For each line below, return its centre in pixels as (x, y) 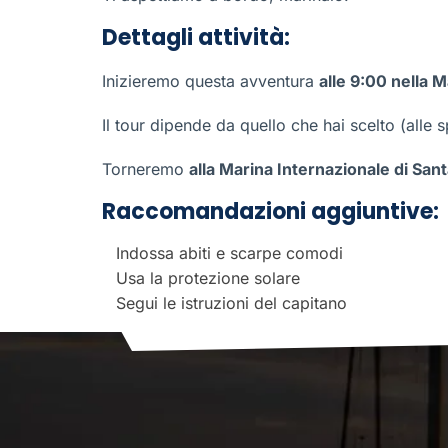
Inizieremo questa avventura (210, 81)
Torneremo (145, 169)
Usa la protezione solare (208, 278)
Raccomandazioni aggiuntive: (270, 211)
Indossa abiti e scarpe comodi (229, 253)
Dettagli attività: (196, 37)
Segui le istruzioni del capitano (231, 303)
